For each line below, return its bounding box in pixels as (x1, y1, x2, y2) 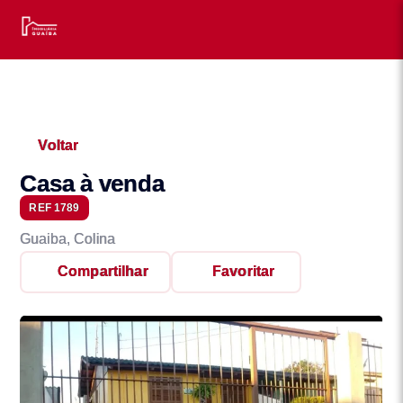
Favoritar (212, 264, 275, 280)
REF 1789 (29, 201, 80, 214)
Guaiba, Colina (20, 230, 116, 246)
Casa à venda (20, 169, 165, 197)
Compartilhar (57, 264, 148, 280)
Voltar (38, 137, 79, 153)
